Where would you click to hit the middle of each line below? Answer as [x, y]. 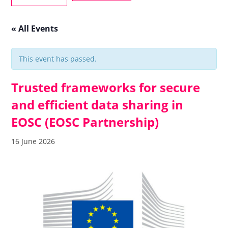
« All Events [35, 28]
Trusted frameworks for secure [106, 87]
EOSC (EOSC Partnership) [85, 122]
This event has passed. [58, 59]
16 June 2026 [33, 141]
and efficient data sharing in [97, 105]
